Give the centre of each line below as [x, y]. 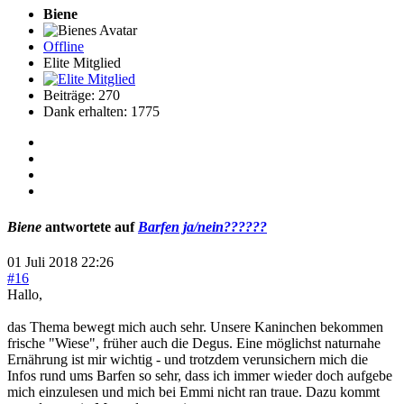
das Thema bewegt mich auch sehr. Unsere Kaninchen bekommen [195, 327]
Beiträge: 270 [82, 96]
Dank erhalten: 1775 [101, 112]
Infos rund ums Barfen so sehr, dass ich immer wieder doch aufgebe [200, 376]
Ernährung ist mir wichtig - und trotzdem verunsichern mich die [188, 359]
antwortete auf [90, 226]
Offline [64, 47]
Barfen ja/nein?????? [202, 226]
